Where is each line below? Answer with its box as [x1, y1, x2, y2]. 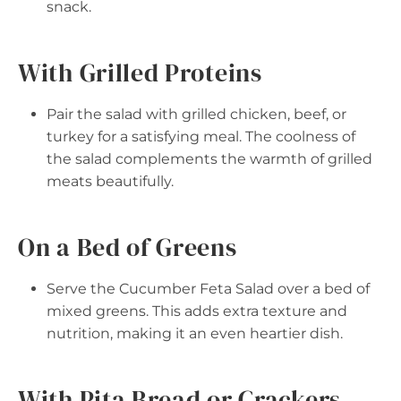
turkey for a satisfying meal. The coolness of [47, 128, 355, 146]
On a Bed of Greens [18, 230, 237, 265]
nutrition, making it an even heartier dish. [47, 325, 343, 343]
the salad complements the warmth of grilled [47, 150, 372, 168]
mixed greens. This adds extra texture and [47, 303, 347, 320]
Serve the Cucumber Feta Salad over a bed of [47, 280, 370, 298]
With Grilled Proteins [18, 55, 262, 90]
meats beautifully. [47, 173, 174, 191]
